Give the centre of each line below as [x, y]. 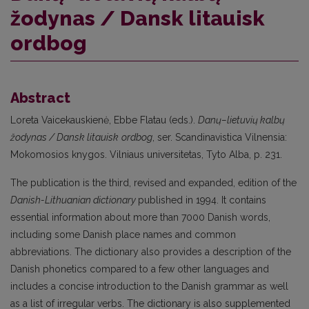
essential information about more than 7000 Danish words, [140, 217]
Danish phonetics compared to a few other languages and [140, 269]
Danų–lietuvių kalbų [241, 120]
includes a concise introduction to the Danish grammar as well [149, 286]
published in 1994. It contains [202, 200]
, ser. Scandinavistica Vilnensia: [220, 137]
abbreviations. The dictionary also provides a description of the [151, 251]
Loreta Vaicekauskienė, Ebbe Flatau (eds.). [104, 120]
